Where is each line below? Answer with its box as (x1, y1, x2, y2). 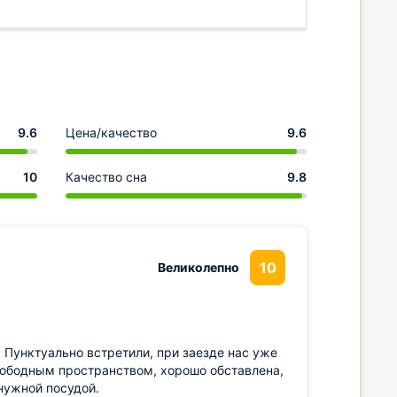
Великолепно (158, 260, 239, 275)
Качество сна (66, 169, 147, 184)
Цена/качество (66, 125, 157, 140)
